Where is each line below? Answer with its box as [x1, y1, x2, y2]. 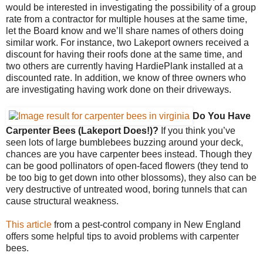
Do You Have [193, 110, 251, 121]
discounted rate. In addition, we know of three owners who [6, 72, 246, 83]
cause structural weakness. [6, 195, 119, 206]
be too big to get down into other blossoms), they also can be [6, 172, 257, 183]
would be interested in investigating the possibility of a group [6, 2, 256, 12]
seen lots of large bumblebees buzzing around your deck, [6, 137, 243, 147]
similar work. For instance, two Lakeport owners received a [6, 37, 249, 48]
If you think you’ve [161, 125, 235, 136]
